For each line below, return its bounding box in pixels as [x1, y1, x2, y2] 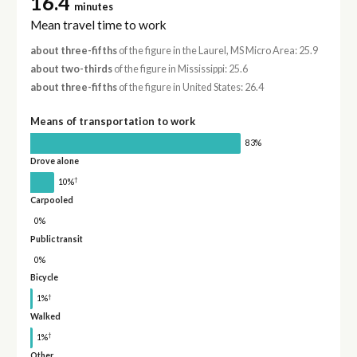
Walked [29, 312, 61, 322]
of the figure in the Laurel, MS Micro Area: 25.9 [116, 44, 318, 57]
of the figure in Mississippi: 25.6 [112, 63, 248, 76]
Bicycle [29, 273, 58, 283]
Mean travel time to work [29, 17, 167, 32]
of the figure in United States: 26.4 [116, 81, 264, 94]
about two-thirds [29, 63, 112, 76]
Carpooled [29, 194, 73, 205]
